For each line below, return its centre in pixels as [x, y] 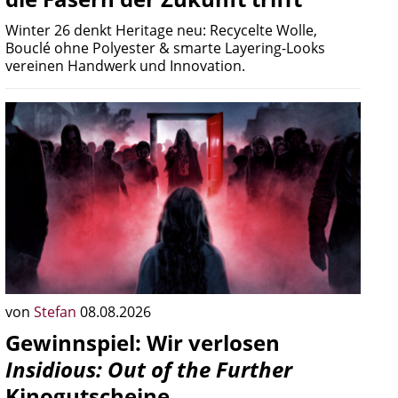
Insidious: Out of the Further [149, 369]
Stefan [57, 312]
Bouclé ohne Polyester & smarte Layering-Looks [165, 48]
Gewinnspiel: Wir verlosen [143, 342]
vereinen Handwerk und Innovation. [125, 66]
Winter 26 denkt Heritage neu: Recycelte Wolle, [161, 30]
